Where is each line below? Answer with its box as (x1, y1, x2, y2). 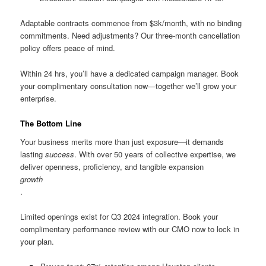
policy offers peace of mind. (20, 42, 116, 54)
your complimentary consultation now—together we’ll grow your (20, 80, 237, 91)
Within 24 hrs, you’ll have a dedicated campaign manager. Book (20, 67, 239, 79)
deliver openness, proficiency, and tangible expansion (20, 161, 204, 173)
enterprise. (20, 92, 57, 104)
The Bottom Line (20, 117, 82, 129)
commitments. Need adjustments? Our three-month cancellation (20, 30, 240, 42)
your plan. (20, 236, 55, 248)
